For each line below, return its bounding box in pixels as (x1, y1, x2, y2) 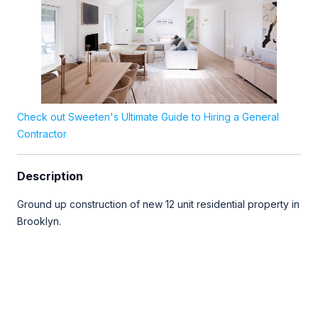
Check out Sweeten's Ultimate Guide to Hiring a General (17, 110, 279, 123)
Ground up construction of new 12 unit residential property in (17, 197, 300, 210)
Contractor (17, 127, 67, 140)
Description (17, 168, 83, 183)
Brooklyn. (17, 214, 61, 227)
